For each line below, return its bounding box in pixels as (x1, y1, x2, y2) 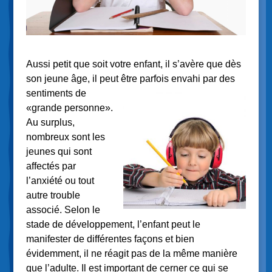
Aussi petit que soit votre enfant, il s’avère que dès (25, 58, 241, 69)
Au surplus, (25, 117, 75, 127)
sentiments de (25, 87, 86, 98)
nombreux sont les (25, 131, 105, 142)
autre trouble (25, 189, 80, 200)
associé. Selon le (25, 204, 100, 215)
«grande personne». (25, 102, 113, 113)
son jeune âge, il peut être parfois (25, 73, 169, 84)
